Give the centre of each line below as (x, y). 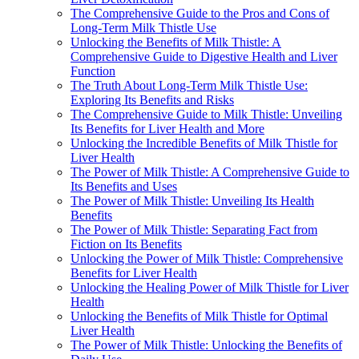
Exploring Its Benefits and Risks (152, 100)
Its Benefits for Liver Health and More (167, 129)
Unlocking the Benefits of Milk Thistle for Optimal (199, 317)
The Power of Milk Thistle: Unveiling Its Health (192, 201)
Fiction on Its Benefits (126, 244)
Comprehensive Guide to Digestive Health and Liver (204, 57)
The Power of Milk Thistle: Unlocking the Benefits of (206, 345)
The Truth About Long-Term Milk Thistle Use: (189, 86)
